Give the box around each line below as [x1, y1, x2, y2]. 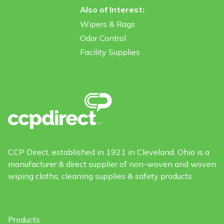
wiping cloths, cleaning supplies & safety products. [8, 171, 193, 181]
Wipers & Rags [79, 19, 135, 29]
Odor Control [79, 33, 126, 43]
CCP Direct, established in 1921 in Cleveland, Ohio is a [8, 147, 209, 157]
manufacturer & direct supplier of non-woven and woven [8, 159, 216, 169]
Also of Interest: [79, 4, 144, 14]
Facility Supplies [79, 47, 140, 57]
